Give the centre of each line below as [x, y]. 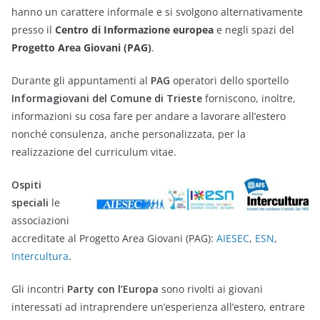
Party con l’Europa [113, 289]
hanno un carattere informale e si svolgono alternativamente [157, 11]
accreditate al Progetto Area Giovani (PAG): [114, 238]
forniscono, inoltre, [249, 98]
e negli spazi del [254, 29]
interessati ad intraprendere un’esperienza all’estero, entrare [158, 306]
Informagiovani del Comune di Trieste [107, 98]
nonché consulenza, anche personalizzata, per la [129, 134]
